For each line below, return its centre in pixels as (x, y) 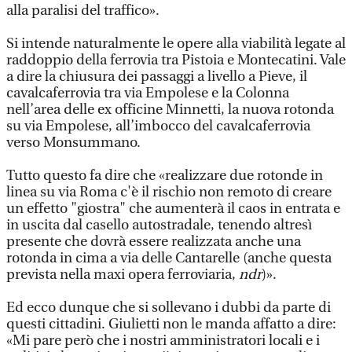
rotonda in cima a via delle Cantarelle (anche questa (169, 258)
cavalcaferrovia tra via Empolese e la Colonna (148, 93)
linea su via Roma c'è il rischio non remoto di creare (169, 192)
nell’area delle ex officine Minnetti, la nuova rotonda (170, 110)
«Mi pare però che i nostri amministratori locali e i (163, 341)
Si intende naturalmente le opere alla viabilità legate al (176, 44)
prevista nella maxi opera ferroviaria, (123, 275)
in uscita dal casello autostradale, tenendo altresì (159, 225)
